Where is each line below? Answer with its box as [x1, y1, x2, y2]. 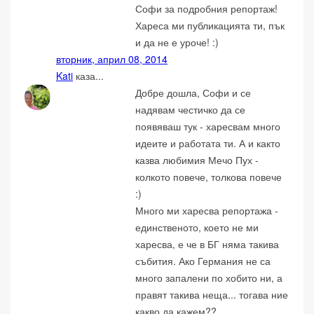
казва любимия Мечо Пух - [135, 153, 259, 168]
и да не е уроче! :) [135, 35, 219, 50]
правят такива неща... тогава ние [135, 287, 289, 302]
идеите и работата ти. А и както [135, 136, 281, 151]
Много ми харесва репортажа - [135, 203, 279, 218]
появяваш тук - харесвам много [135, 119, 281, 134]
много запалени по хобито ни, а [135, 271, 283, 285]
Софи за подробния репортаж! [135, 1, 278, 16]
